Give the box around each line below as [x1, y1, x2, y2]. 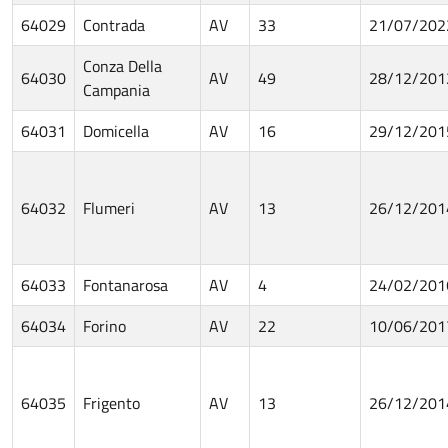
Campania [83, 77, 150, 102]
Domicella [83, 118, 149, 143]
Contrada [83, 12, 145, 37]
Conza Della [83, 53, 162, 78]
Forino [83, 313, 126, 338]
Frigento [83, 390, 140, 415]
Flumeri [83, 195, 135, 220]
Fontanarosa [83, 272, 168, 297]
